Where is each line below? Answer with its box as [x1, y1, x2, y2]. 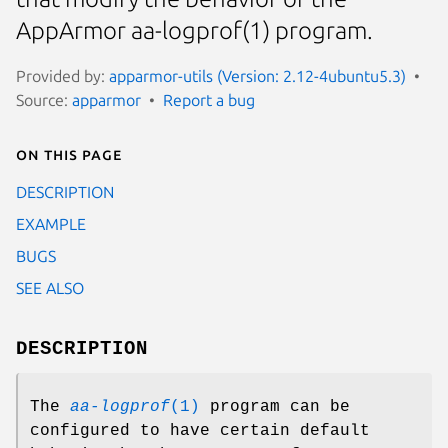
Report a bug [163, 90, 255, 109]
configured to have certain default [30, 421, 370, 440]
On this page [16, 144, 122, 163]
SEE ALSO [16, 278, 84, 297]
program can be [200, 397, 350, 416]
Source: [16, 90, 72, 109]
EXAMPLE [16, 214, 86, 233]
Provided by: [16, 66, 109, 85]
